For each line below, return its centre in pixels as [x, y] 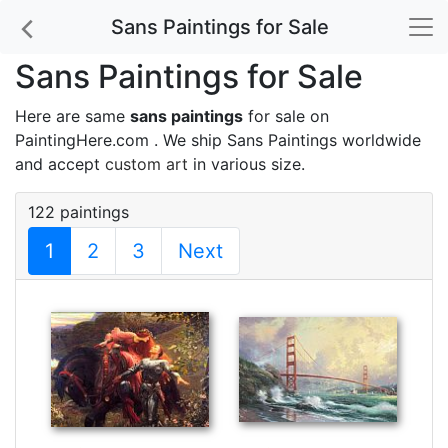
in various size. [246, 164]
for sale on [286, 116]
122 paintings [78, 212]
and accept [60, 164]
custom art [146, 164]
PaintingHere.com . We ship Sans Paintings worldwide [218, 140]
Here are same [72, 116]
